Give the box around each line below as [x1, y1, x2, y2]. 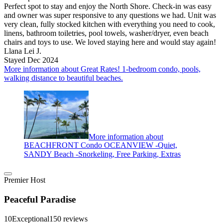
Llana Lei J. [4, 46, 41, 55]
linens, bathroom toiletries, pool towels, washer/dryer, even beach [4, 28, 209, 37]
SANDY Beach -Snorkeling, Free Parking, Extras [24, 150, 181, 159]
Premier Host [4, 176, 45, 185]
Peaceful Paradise [4, 194, 76, 205]
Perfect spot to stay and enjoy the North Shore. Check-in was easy [4, 1, 212, 10]
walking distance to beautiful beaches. [4, 73, 123, 82]
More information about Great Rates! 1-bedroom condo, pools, [4, 64, 201, 73]
